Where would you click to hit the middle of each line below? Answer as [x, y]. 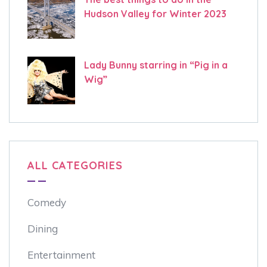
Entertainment [61, 254]
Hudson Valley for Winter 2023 [155, 13]
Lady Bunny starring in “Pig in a [156, 65]
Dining [43, 228]
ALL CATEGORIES [75, 165]
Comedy [47, 202]
